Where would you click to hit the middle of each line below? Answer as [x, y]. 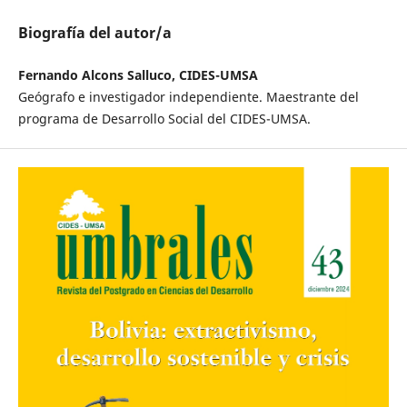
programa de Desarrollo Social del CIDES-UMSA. [164, 119]
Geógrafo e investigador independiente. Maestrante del [188, 97]
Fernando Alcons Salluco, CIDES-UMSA [138, 75]
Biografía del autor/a [94, 33]
